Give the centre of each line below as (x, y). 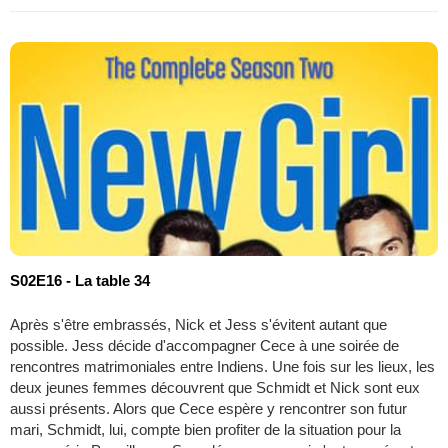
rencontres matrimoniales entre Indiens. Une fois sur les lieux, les (222, 366)
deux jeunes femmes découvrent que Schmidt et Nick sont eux (215, 387)
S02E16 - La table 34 (80, 280)
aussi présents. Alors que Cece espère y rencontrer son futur (208, 408)
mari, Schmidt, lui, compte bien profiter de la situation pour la (205, 429)
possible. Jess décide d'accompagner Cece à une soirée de (204, 345)
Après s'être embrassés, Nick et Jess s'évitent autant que (198, 324)
